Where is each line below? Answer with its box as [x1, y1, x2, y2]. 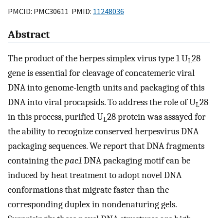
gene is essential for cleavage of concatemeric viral [8, 68, 195, 79]
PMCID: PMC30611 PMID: [8, 6, 93, 16]
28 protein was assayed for [107, 111, 206, 123]
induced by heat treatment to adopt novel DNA [8, 170, 182, 181]
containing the [8, 155, 65, 166]
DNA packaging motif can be [82, 155, 190, 166]
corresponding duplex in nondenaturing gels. [8, 199, 177, 210]
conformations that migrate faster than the [8, 184, 169, 196]
